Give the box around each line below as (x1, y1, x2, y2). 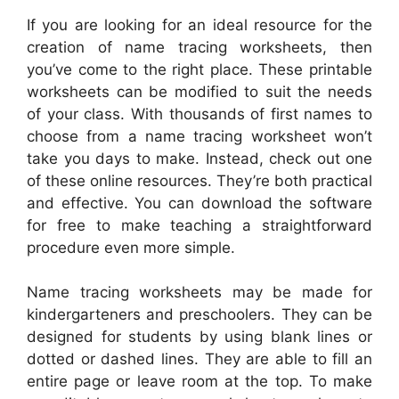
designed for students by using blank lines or (27, 328, 372, 346)
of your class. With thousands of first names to (27, 104, 372, 123)
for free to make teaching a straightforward (27, 216, 372, 234)
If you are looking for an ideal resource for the (27, 15, 372, 34)
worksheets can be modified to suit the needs (27, 82, 372, 101)
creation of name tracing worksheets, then (27, 37, 372, 56)
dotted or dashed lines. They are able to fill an (27, 350, 372, 369)
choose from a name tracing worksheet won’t (27, 126, 372, 145)
